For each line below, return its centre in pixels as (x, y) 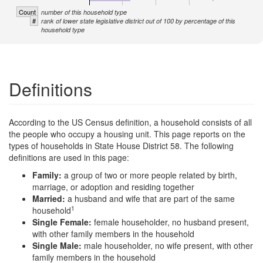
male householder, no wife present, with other (168, 245)
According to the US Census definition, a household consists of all (130, 122)
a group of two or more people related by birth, (151, 175)
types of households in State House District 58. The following (121, 145)
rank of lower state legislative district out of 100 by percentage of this (138, 21)
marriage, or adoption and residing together (113, 186)
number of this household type (84, 12)
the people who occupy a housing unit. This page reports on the (127, 134)
